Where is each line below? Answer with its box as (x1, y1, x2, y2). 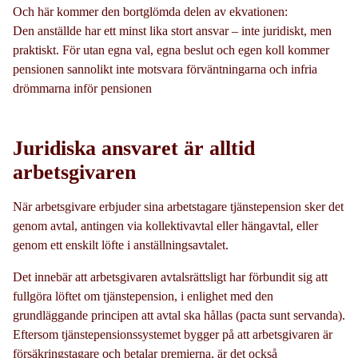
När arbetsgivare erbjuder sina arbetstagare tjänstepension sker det (13, 199, 344, 213)
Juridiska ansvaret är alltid (13, 136, 255, 160)
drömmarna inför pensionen (13, 81, 152, 95)
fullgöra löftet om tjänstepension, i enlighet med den (13, 288, 273, 303)
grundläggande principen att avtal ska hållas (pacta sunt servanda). (13, 308, 345, 322)
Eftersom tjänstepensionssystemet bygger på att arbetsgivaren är (13, 327, 332, 341)
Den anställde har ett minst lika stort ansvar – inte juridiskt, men (13, 23, 332, 38)
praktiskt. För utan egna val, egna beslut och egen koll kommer (13, 42, 329, 57)
